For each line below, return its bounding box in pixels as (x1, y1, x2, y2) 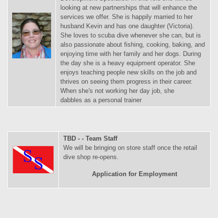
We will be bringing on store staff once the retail (63, 144, 197, 152)
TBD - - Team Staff (63, 135, 117, 143)
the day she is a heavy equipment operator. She (60, 59, 195, 67)
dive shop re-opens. (63, 153, 119, 161)
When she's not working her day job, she (60, 87, 174, 95)
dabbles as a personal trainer (60, 96, 142, 104)
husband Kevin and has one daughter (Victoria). (60, 22, 194, 30)
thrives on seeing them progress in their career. (60, 78, 193, 86)
